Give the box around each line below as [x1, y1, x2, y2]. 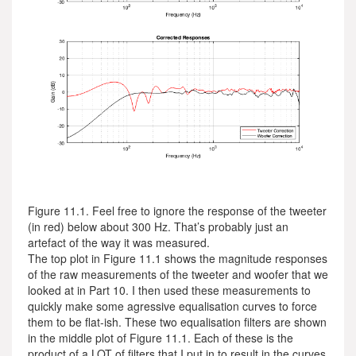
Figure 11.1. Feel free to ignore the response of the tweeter [28, 203, 327, 219]
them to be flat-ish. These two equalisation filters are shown [28, 314, 327, 330]
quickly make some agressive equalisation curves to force [28, 298, 317, 314]
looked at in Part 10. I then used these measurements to [28, 282, 311, 298]
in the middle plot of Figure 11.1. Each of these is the [28, 330, 293, 346]
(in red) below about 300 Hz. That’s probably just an [28, 219, 288, 234]
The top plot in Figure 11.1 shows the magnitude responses [28, 250, 327, 266]
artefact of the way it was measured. [28, 234, 210, 250]
